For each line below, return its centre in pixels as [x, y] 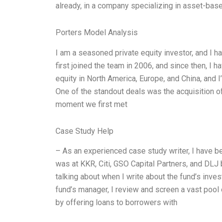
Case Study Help [84, 131]
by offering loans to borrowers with [116, 203]
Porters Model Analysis [97, 32]
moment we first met [91, 104]
